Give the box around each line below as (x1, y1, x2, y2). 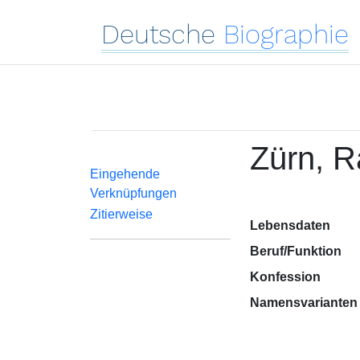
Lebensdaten (249, 219, 330, 232)
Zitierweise (90, 207, 153, 221)
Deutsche (101, 18, 215, 50)
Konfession (249, 270, 321, 284)
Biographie (223, 18, 349, 50)
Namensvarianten (249, 296, 358, 309)
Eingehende (90, 167, 160, 181)
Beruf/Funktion (249, 244, 342, 258)
